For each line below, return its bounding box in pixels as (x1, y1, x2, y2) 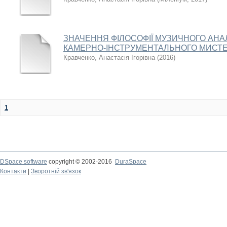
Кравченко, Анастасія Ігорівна (63, 54, 155, 61)
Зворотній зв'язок (31, 168, 81, 175)
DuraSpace (115, 158, 146, 165)
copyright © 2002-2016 (47, 158, 115, 165)
